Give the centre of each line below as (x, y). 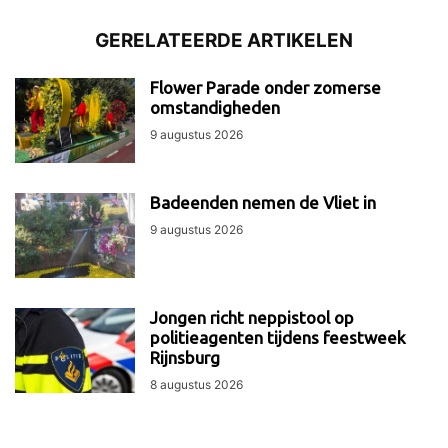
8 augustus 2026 (196, 384)
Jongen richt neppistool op (252, 317)
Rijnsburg (185, 357)
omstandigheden (215, 107)
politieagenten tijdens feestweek (278, 337)
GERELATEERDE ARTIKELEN (224, 40)
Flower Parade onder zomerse (265, 87)
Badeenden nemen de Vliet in (263, 202)
